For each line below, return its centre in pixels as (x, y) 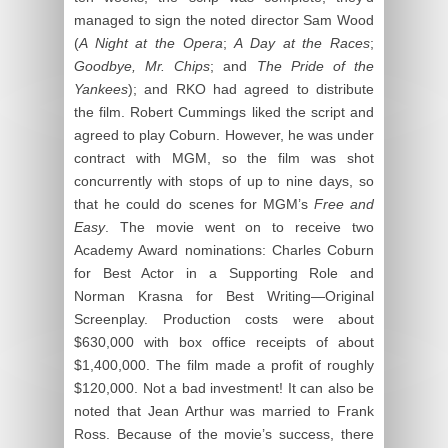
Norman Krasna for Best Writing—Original (224, 296)
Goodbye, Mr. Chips (142, 66)
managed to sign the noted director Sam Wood (224, 20)
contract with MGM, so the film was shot (224, 158)
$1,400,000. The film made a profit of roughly (224, 365)
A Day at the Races (302, 43)
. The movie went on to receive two (239, 227)
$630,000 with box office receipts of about (224, 342)
